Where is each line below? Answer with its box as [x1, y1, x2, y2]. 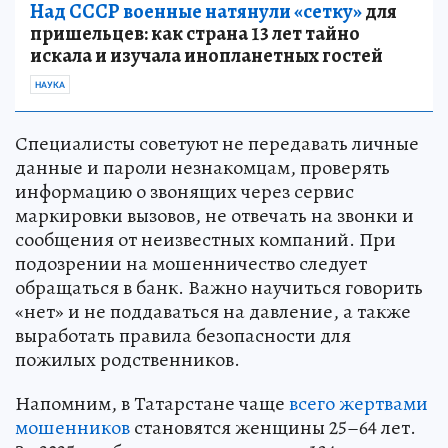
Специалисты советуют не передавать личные [15, 130, 419, 158]
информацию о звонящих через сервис [15, 178, 354, 206]
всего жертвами [289, 390, 428, 418]
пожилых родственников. [15, 346, 240, 374]
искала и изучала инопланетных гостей [30, 42, 383, 70]
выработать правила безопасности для [15, 322, 351, 350]
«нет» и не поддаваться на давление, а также [15, 298, 411, 326]
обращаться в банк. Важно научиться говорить [15, 274, 423, 302]
